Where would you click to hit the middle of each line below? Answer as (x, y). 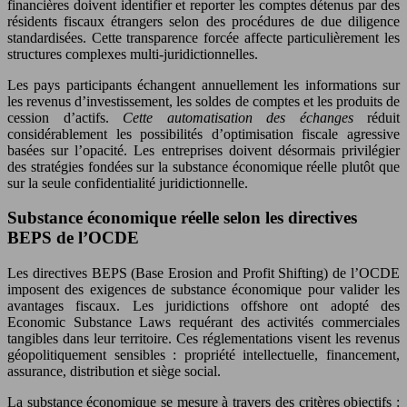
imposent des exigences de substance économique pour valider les (203, 290)
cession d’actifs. (65, 117)
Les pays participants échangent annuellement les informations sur (203, 84)
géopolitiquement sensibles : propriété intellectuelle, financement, (203, 355)
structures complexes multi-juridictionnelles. (133, 54)
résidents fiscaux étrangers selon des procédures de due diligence (203, 21)
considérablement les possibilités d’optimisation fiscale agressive (203, 134)
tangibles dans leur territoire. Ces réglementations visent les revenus (203, 339)
